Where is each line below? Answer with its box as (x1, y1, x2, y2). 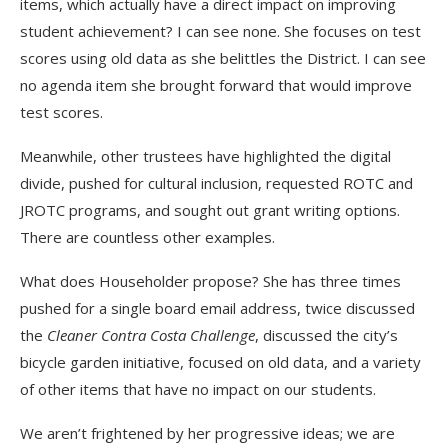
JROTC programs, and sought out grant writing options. (20, 200, 400, 220)
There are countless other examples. (20, 227, 275, 247)
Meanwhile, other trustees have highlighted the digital (20, 146, 391, 166)
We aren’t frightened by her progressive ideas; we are (20, 423, 395, 443)
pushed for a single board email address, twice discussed (20, 298, 415, 318)
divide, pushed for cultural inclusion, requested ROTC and (20, 173, 413, 193)
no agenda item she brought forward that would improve (20, 75, 412, 95)
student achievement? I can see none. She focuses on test (20, 21, 421, 41)
